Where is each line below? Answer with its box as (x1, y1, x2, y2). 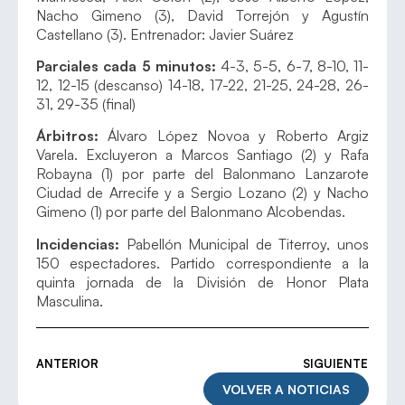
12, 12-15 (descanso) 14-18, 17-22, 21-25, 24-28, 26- (36, 76, 369, 95)
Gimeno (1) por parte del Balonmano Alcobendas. (36, 202, 345, 221)
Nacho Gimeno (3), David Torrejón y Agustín (36, 5, 369, 24)
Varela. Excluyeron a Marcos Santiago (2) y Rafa (36, 146, 369, 165)
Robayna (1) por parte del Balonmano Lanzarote (36, 165, 369, 184)
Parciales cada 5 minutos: (36, 57, 216, 76)
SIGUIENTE (303, 355, 368, 371)
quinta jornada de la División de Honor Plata (36, 272, 369, 291)
